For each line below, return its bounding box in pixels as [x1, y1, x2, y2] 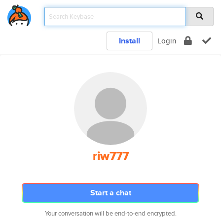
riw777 [92, 147, 129, 165]
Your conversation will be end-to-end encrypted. [44, 209, 177, 218]
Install [119, 35, 140, 46]
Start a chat [90, 187, 131, 198]
